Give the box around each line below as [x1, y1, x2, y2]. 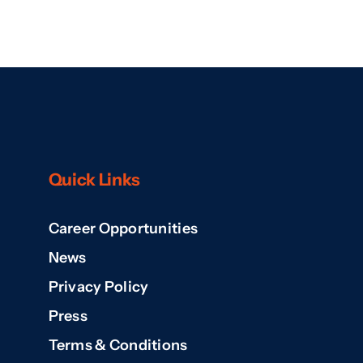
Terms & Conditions [48, 336, 188, 354]
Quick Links [48, 169, 140, 190]
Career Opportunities [48, 220, 199, 237]
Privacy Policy [48, 278, 149, 296]
